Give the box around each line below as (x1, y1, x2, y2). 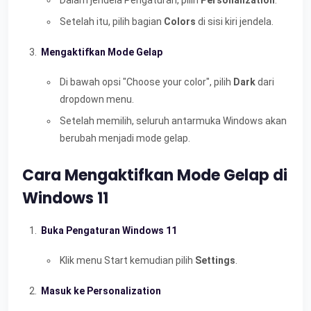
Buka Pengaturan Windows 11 (41, 224, 177, 236)
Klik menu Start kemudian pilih (60, 254, 195, 266)
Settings (195, 254, 235, 266)
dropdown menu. (60, 93, 134, 105)
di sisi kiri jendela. (196, 15, 274, 27)
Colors (164, 15, 196, 27)
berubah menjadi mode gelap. (60, 132, 190, 144)
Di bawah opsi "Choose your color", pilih (60, 76, 233, 87)
